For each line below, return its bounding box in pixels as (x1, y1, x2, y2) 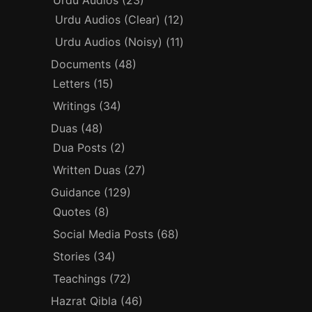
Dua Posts (53, 141, 107, 155)
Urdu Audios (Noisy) (55, 35, 163, 49)
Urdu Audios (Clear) (55, 13, 161, 26)
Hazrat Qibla (51, 294, 118, 308)
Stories (53, 249, 91, 263)
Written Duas (53, 163, 121, 177)
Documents (51, 57, 111, 71)
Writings (53, 99, 96, 113)
